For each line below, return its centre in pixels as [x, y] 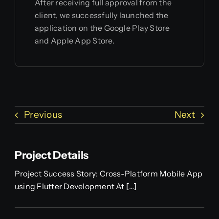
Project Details [52, 155]
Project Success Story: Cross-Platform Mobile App [109, 173]
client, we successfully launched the [101, 15]
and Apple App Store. [74, 40]
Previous [43, 115]
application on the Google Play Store [102, 28]
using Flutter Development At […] [76, 186]
